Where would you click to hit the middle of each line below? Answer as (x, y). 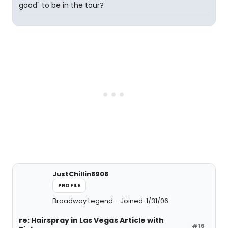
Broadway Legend (83, 201)
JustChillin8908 (80, 174)
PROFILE (69, 186)
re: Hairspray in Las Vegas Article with (91, 221)
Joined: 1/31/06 (144, 201)
